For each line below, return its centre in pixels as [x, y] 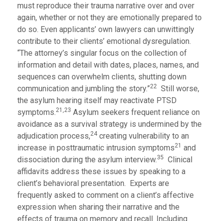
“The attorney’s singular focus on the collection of [102, 53]
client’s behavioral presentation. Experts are [93, 183]
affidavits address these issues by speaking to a [101, 171]
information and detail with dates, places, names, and [108, 65]
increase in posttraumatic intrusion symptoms [96, 148]
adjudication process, [54, 136]
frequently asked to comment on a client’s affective [106, 195]
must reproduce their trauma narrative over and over [106, 6]
